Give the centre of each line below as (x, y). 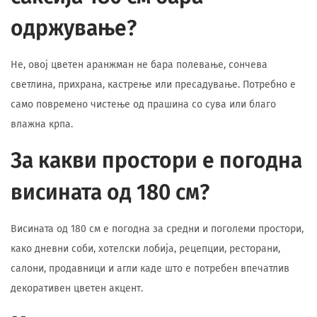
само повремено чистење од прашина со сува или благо (143, 104)
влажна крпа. (42, 124)
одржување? (74, 28)
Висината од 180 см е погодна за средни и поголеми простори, (157, 229)
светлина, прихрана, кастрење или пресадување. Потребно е (153, 85)
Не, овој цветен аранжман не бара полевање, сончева (139, 65)
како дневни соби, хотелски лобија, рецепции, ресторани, (145, 249)
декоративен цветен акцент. (77, 288)
